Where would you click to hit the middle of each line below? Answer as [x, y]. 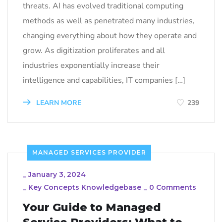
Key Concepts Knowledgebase [85, 188]
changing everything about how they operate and [110, 36]
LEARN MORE [58, 103]
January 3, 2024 [57, 175]
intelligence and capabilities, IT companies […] [104, 81]
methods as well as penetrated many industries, [109, 21]
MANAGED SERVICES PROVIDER [89, 153]
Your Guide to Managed [92, 208]
